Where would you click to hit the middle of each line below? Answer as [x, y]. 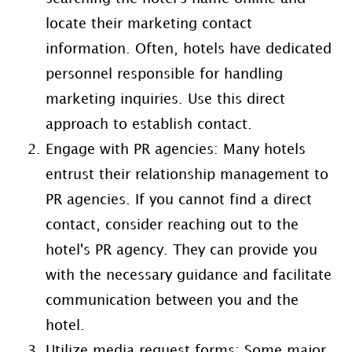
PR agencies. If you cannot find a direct [178, 200]
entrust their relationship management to [187, 175]
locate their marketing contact [148, 24]
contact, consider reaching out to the [172, 225]
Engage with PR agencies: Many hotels [175, 150]
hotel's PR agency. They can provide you [181, 251]
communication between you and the [172, 301]
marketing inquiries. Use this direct [165, 100]
